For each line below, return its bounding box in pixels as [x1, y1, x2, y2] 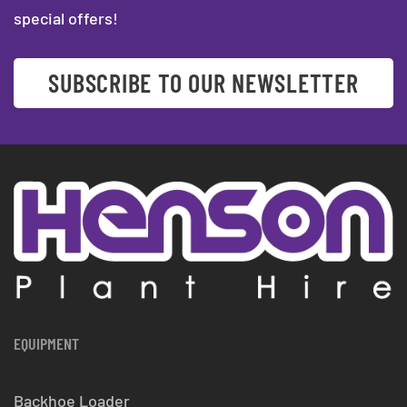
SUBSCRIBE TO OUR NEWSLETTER [48, 67, 359, 99]
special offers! [14, 8, 118, 29]
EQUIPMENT [14, 333, 79, 354]
